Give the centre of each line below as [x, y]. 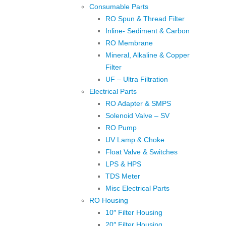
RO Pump [121, 127]
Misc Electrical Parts [137, 188]
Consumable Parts [119, 6]
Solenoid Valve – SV [137, 115]
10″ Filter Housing [134, 212]
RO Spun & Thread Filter [145, 18]
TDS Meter [123, 176]
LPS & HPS [123, 164]
